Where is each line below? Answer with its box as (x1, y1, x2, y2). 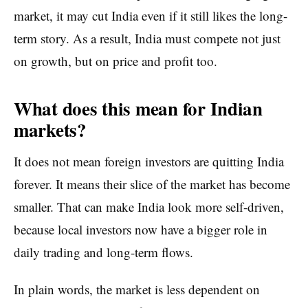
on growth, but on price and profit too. (14, 52, 217, 69)
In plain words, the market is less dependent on (14, 280, 260, 298)
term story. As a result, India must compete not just (14, 29, 280, 47)
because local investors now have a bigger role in (14, 220, 267, 238)
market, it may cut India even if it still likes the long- (14, 6, 287, 24)
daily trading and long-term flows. (14, 243, 193, 261)
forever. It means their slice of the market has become (14, 175, 290, 192)
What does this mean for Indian (14, 95, 263, 122)
